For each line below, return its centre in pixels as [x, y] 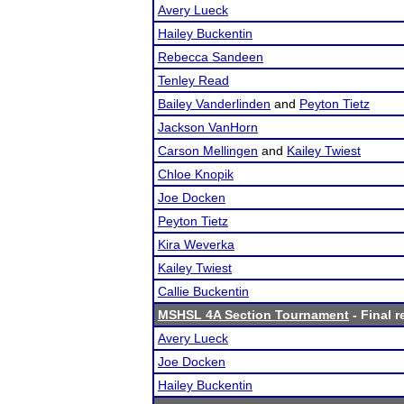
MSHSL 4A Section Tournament [253, 315]
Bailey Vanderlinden [214, 104]
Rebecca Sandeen [211, 57]
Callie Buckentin [203, 291]
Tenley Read [193, 80]
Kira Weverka [196, 244]
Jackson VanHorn [208, 127]
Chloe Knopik [196, 174]
